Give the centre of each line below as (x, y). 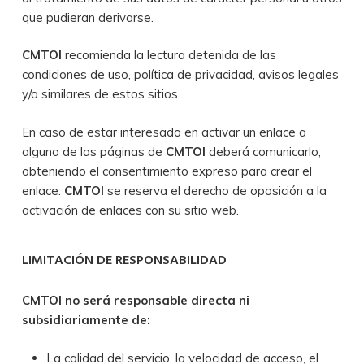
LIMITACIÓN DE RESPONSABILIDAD (124, 261)
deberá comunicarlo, (264, 151)
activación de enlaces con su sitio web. (130, 210)
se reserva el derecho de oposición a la (217, 190)
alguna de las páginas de (93, 151)
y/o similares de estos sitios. (101, 94)
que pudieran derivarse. (87, 17)
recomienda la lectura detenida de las (170, 55)
